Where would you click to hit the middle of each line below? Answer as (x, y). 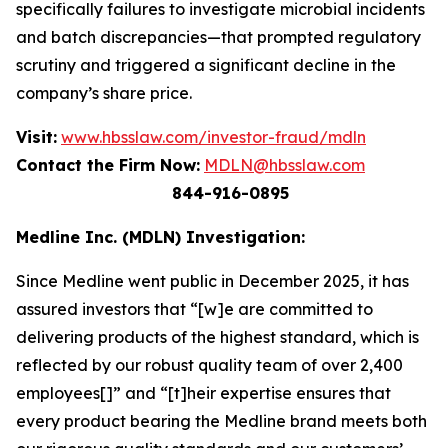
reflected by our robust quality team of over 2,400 (209, 365)
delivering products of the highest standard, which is (217, 337)
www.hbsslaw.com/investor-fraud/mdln (213, 137)
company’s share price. (104, 93)
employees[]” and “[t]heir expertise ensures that (203, 393)
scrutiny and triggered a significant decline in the (206, 65)
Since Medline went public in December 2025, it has (212, 281)
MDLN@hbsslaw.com (284, 165)
